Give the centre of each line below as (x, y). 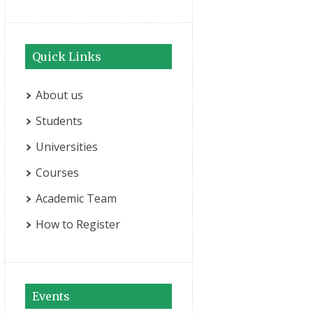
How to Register (78, 224)
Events (51, 296)
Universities (67, 147)
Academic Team (76, 198)
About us (59, 95)
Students (59, 121)
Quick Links (67, 57)
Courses (57, 173)
